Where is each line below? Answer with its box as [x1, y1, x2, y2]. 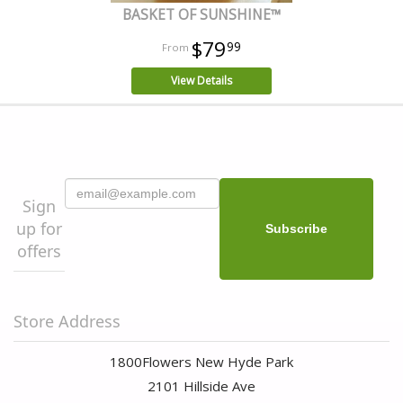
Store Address [13, 309, 121, 332]
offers [17, 239, 62, 262]
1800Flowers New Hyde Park [110, 352, 293, 371]
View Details [171, 72, 232, 88]
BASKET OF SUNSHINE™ [121, 4, 282, 24]
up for [16, 217, 63, 239]
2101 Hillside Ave [148, 376, 255, 395]
